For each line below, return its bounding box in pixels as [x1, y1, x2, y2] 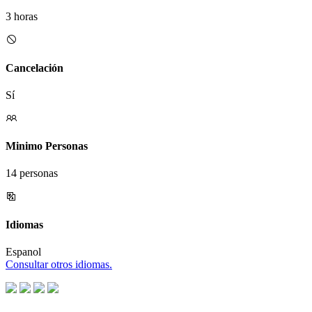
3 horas [6, 10, 38, 23]
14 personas [6, 167, 58, 180]
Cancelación [6, 61, 63, 74]
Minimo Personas [6, 140, 88, 153]
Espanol [6, 245, 41, 258]
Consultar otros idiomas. [6, 258, 112, 270]
